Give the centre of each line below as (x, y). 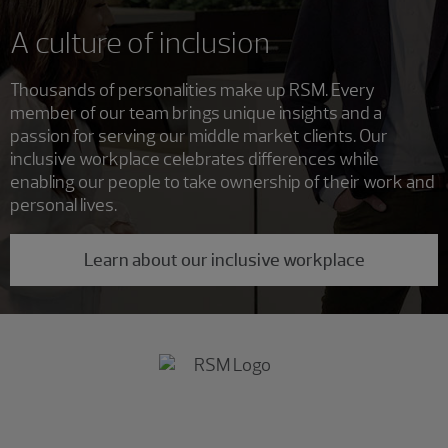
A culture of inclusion (140, 42)
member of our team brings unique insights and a (196, 112)
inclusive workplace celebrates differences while (194, 158)
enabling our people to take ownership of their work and (222, 181)
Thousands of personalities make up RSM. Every (192, 89)
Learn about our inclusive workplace (224, 260)
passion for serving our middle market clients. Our (199, 135)
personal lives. (63, 204)
